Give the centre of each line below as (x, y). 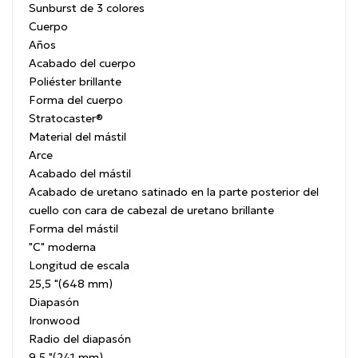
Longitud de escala (79, 265)
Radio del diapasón (80, 338)
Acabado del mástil (80, 173)
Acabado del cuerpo (82, 63)
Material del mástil (78, 136)
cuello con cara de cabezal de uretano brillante (151, 210)
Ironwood (54, 320)
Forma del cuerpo (76, 99)
